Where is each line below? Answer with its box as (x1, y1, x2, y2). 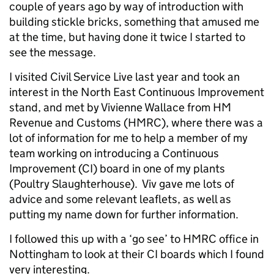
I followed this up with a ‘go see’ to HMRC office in (9, 232, 259, 246)
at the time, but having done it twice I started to (9, 30, 245, 44)
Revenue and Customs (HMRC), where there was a (9, 116, 263, 130)
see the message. (9, 45, 96, 59)
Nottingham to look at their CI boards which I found (9, 247, 264, 261)
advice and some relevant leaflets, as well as (9, 192, 231, 206)
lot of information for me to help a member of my (9, 131, 248, 145)
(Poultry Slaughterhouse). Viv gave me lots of (9, 177, 234, 191)
